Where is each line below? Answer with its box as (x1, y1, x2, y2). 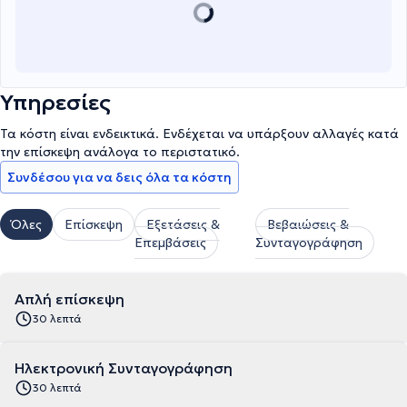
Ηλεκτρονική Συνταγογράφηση (15, 359, 233, 377)
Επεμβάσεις (134, 234, 206, 251)
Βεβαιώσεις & (267, 216, 350, 233)
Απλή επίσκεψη (15, 290, 124, 308)
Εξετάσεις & (146, 216, 220, 233)
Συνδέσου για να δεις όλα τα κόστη (7, 169, 232, 185)
